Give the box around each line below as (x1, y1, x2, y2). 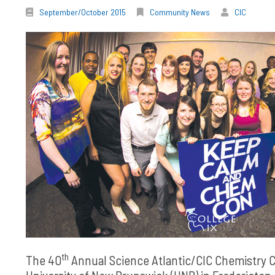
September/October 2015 (39, 7, 126, 17)
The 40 (26, 252, 61, 268)
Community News (150, 7, 210, 17)
